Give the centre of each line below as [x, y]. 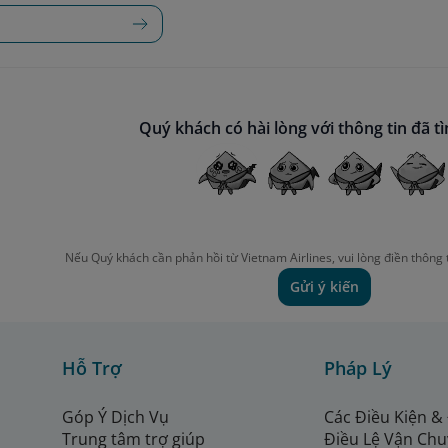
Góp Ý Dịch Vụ [115, 417]
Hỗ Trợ [92, 368]
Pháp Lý [358, 368]
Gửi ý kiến [324, 287]
